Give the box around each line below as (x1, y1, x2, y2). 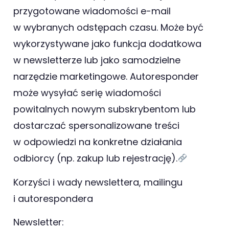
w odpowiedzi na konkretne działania (13, 135, 182, 149)
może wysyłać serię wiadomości (13, 86, 161, 100)
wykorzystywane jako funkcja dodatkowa (13, 37, 201, 51)
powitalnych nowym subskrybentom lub (13, 103, 196, 116)
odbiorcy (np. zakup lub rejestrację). (13, 152, 177, 165)
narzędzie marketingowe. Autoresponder (13, 70, 199, 83)
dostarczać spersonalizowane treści (13, 119, 179, 132)
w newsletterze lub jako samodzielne (13, 54, 180, 67)
